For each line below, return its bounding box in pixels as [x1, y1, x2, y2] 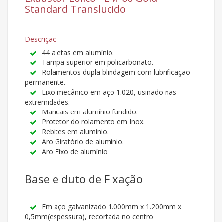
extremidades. [25, 97, 70, 107]
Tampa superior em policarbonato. [42, 57, 153, 67]
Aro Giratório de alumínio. [42, 137, 124, 147]
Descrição [25, 34, 57, 44]
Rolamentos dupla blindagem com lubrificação [42, 67, 190, 77]
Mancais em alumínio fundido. [42, 107, 138, 117]
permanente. [25, 77, 65, 87]
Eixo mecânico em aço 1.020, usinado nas [42, 87, 176, 97]
